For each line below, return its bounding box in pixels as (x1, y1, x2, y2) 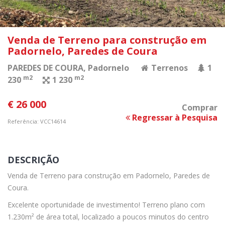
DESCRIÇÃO (8, 154, 59, 166)
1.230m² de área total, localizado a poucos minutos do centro (8, 212, 209, 222)
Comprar (182, 102, 217, 114)
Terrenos (149, 62, 188, 74)
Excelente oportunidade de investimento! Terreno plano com (8, 200, 205, 210)
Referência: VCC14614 (8, 118, 66, 126)
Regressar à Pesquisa (130, 112, 217, 124)
